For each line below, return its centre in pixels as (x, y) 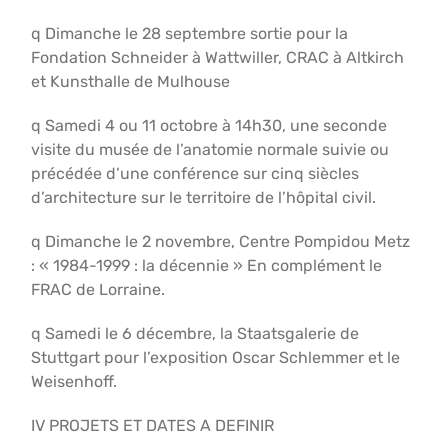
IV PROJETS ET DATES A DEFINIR (153, 425)
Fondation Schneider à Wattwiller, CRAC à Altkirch (218, 57)
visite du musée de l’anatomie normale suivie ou (210, 149)
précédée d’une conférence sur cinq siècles (195, 173)
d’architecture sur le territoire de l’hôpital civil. (204, 197)
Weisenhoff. (74, 381)
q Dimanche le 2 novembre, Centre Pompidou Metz (221, 241)
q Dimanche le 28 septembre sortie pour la (190, 33)
